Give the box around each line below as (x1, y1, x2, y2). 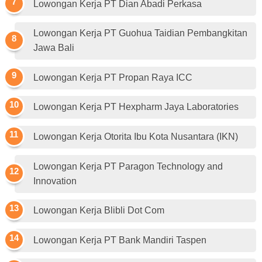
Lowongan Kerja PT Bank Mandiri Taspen (33, 235, 206, 245)
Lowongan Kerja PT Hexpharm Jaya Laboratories (33, 102, 239, 112)
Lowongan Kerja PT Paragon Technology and (33, 161, 223, 171)
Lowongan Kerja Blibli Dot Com (33, 205, 164, 216)
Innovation (33, 175, 77, 186)
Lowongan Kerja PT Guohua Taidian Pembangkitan (33, 28, 247, 39)
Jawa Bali (33, 43, 74, 53)
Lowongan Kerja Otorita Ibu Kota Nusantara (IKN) (33, 132, 238, 142)
